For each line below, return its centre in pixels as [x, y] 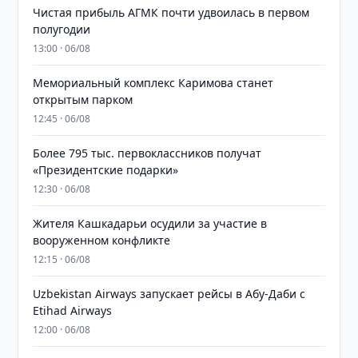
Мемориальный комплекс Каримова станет [153, 83]
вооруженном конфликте [102, 240]
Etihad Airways [73, 310]
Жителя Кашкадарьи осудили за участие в [150, 223]
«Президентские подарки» [106, 170]
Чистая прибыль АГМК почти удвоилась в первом [171, 12]
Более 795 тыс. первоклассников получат [147, 153]
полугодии [62, 29]
